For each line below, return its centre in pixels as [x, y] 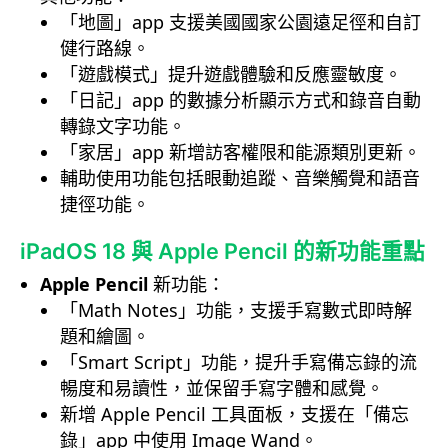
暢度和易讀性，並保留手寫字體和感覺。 [222, 388]
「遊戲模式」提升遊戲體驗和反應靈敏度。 [231, 74]
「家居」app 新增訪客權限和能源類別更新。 [240, 152]
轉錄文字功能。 [123, 126]
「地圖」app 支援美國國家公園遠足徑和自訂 [240, 22]
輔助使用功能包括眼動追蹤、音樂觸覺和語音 [240, 178]
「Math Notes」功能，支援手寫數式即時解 [236, 310]
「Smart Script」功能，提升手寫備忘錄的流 [238, 362]
